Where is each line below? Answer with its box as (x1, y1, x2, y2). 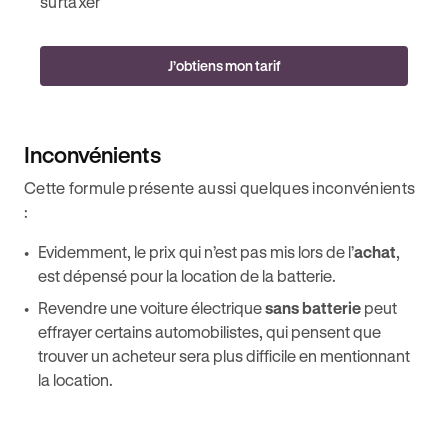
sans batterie (265, 298, 361, 317)
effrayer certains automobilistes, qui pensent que (38, 322, 381, 341)
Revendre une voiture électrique (38, 298, 265, 317)
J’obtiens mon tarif (168, 57, 280, 74)
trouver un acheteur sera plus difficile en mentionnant (38, 346, 410, 365)
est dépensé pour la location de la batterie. (38, 266, 339, 285)
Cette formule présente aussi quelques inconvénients (24, 178, 416, 197)
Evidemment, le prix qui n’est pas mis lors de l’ (38, 242, 354, 261)
